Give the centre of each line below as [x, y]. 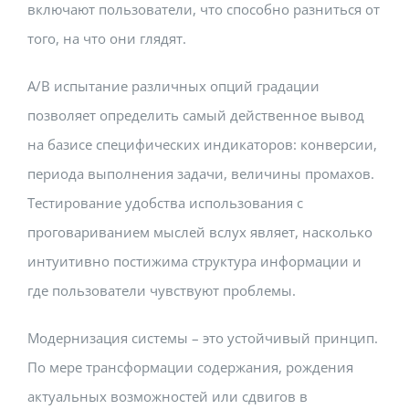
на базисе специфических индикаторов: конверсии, [202, 145]
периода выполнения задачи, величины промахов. [201, 174]
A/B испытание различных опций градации [173, 86]
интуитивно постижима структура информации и [194, 262]
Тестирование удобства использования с [165, 203]
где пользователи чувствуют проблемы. [162, 291]
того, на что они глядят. [107, 39]
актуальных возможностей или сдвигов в [168, 397]
